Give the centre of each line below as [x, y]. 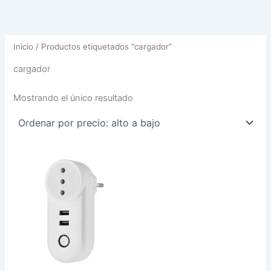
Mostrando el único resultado [73, 98]
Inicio [24, 47]
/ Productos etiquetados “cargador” [103, 47]
